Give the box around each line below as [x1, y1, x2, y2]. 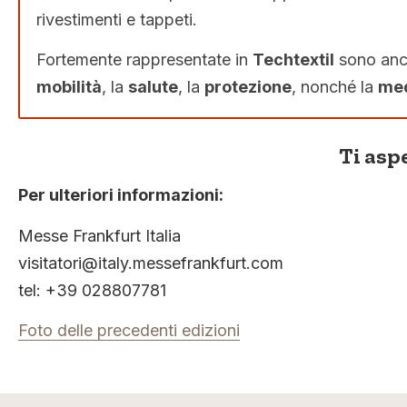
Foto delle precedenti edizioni [18, 320, 240, 340]
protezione [204, 77, 292, 97]
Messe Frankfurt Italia [18, 225, 181, 245]
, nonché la [292, 77, 378, 97]
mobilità [36, 77, 102, 97]
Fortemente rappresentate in [36, 50, 253, 70]
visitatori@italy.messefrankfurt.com [18, 253, 283, 273]
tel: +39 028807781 [18, 280, 166, 300]
